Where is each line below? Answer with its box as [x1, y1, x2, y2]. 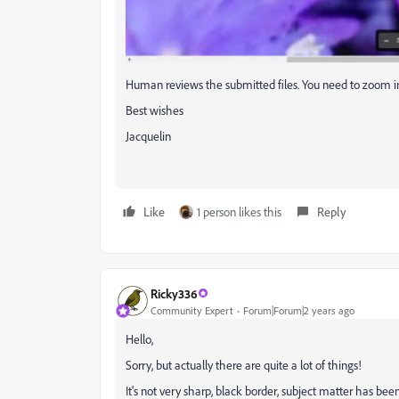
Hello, [126, 331, 153, 347]
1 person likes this [197, 204, 281, 220]
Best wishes [126, 102, 183, 118]
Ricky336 [151, 285, 198, 301]
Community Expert [151, 303, 233, 317]
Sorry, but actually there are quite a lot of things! [126, 357, 362, 373]
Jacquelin [126, 128, 171, 144]
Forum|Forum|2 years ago [243, 303, 354, 317]
